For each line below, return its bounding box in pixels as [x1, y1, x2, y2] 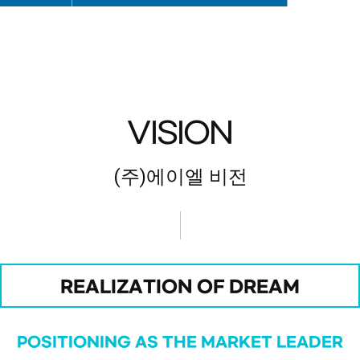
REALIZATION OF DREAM [60, 277, 300, 298]
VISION [127, 117, 233, 152]
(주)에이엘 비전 [112, 166, 247, 189]
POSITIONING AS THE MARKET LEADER [17, 333, 343, 352]
